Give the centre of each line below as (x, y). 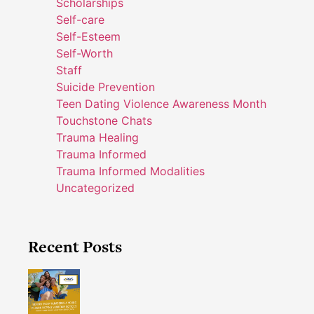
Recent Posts (75, 247)
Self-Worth (84, 54)
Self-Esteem (88, 37)
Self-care (80, 20)
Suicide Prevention (105, 87)
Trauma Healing (97, 138)
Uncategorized (95, 188)
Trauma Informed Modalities (130, 171)
